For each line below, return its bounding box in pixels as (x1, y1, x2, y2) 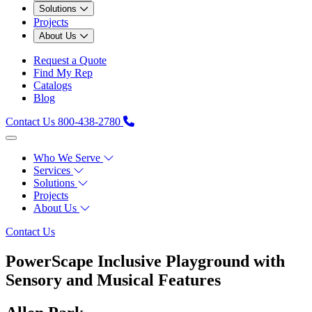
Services (33, 164, 70, 176)
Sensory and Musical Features (6, 270, 221, 289)
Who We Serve (33, 151, 100, 164)
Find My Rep (33, 66, 93, 79)
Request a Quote (33, 54, 107, 66)
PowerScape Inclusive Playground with (6, 251, 285, 270)
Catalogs (33, 79, 72, 91)
